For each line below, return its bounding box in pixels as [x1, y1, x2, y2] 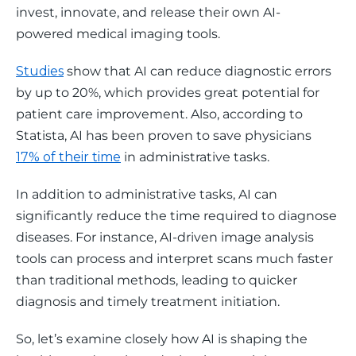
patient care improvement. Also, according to [16, 106, 306, 122]
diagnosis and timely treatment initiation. [16, 294, 280, 309]
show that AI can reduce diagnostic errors [64, 64, 335, 79]
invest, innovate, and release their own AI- [16, 5, 281, 20]
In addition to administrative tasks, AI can [16, 187, 281, 202]
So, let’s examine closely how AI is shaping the [16, 331, 311, 346]
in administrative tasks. [121, 149, 269, 164]
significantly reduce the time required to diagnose [16, 208, 340, 223]
